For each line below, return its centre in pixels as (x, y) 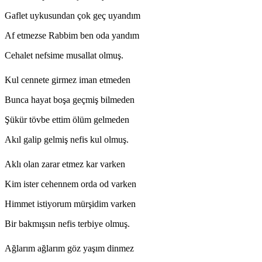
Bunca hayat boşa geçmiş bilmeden (70, 99)
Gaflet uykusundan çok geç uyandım (73, 15)
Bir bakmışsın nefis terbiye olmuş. (67, 223)
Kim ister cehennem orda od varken (70, 184)
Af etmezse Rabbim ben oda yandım (72, 35)
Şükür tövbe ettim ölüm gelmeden (67, 119)
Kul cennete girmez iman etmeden (68, 80)
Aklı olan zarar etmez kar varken (65, 164)
